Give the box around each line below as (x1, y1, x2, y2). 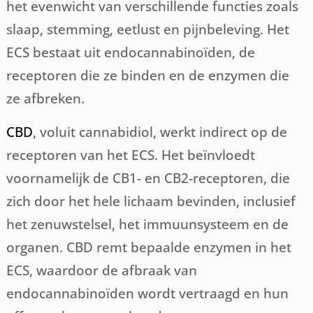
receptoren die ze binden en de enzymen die (6, 66, 290, 85)
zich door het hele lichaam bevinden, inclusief (6, 192, 296, 210)
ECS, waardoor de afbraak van (6, 261, 198, 279)
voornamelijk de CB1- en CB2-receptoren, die (6, 169, 291, 187)
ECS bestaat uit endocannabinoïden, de (6, 43, 256, 61)
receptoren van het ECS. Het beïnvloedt (6, 146, 256, 164)
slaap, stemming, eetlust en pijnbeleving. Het (6, 20, 290, 38)
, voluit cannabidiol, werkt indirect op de (33, 123, 288, 141)
